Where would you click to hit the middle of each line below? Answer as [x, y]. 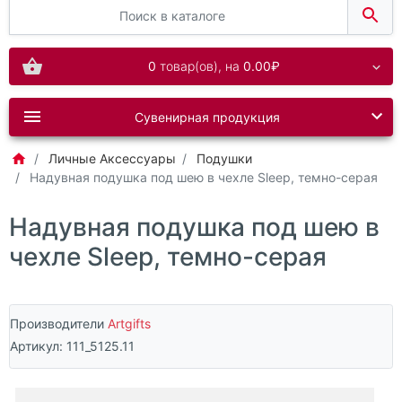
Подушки [224, 158]
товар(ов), [190, 66]
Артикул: [38, 345]
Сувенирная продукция [207, 117]
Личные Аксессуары [112, 158]
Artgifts [129, 324]
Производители [59, 324]
